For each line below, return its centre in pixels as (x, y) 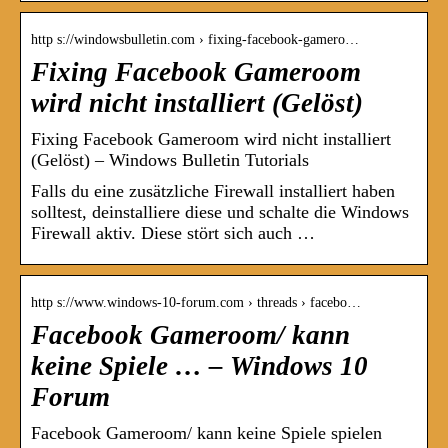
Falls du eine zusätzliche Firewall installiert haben (213, 191)
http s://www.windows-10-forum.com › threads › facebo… (196, 303)
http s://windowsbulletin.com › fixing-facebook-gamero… (195, 40)
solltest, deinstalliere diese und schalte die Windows (220, 212)
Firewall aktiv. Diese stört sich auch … (173, 233)
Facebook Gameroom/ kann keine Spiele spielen (206, 433)
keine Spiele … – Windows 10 (199, 366)
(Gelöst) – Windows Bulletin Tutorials (170, 160)
